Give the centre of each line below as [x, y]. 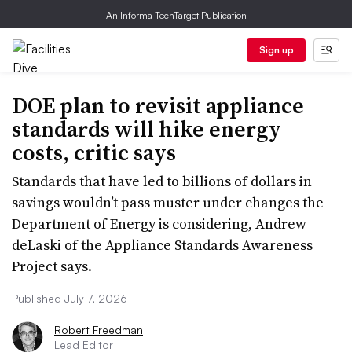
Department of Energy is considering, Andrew [159, 224]
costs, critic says [94, 152]
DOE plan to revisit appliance [158, 105]
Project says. [52, 266]
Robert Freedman [99, 330]
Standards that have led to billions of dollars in [162, 181]
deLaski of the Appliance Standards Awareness [162, 245]
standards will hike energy [147, 129]
